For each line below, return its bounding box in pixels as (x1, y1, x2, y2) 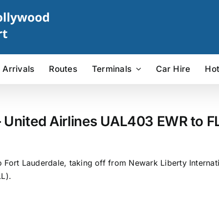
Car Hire (156, 64, 191, 74)
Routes (49, 64, 77, 74)
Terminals (91, 64, 132, 74)
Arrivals (2, 64, 35, 74)
